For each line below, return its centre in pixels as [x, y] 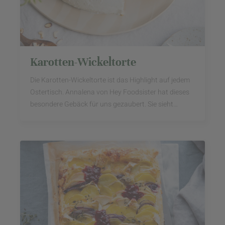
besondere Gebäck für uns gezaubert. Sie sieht [102, 104]
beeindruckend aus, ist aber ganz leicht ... [93, 116]
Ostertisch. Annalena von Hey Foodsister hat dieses [110, 92]
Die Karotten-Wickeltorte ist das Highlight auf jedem [110, 80]
